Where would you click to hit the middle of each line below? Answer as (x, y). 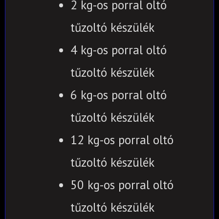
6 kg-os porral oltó (118, 95)
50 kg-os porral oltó (122, 185)
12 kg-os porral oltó (122, 140)
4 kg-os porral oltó (118, 50)
